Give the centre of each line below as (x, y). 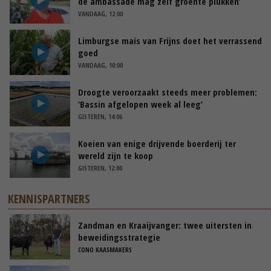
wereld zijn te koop (116, 155)
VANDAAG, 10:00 (100, 65)
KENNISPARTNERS (49, 198)
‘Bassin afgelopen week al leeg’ (140, 104)
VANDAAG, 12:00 (100, 13)
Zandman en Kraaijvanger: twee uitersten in (165, 225)
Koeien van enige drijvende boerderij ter (157, 143)
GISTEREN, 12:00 (100, 168)
